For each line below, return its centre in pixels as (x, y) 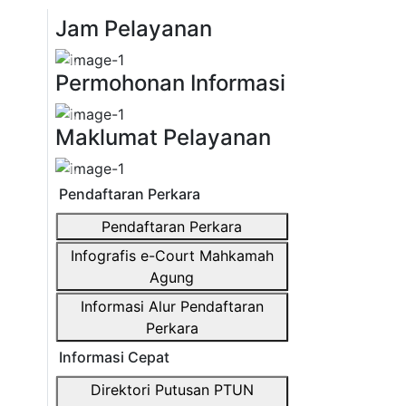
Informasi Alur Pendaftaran (172, 306)
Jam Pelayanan (133, 29)
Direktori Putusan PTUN (172, 390)
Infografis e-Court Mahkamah (172, 256)
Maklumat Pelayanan (163, 137)
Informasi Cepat (112, 357)
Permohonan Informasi (170, 83)
